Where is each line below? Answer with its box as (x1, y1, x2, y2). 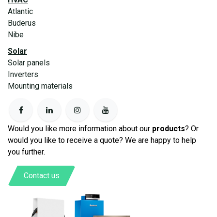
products (152, 124, 185, 133)
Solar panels (8, 58, 50, 67)
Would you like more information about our (8, 124, 152, 133)
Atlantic (8, 6, 33, 16)
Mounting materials (8, 81, 73, 91)
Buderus (8, 18, 36, 28)
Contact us (24, 171, 60, 180)
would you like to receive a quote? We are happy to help (8, 136, 196, 145)
